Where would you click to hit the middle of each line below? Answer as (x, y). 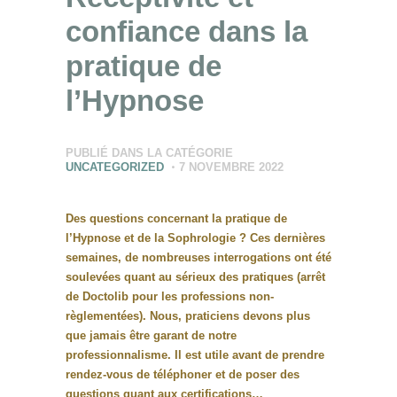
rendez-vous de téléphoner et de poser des (183, 374)
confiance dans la (187, 31)
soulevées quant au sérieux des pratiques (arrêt (195, 276)
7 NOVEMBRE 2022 (232, 167)
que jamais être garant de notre (151, 335)
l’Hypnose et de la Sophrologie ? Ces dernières (195, 237)
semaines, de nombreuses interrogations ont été (198, 257)
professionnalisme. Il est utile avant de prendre (195, 354)
